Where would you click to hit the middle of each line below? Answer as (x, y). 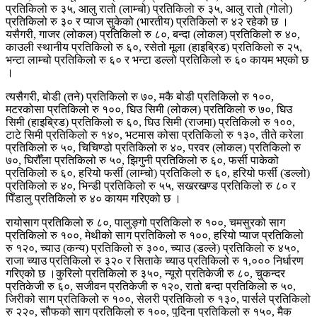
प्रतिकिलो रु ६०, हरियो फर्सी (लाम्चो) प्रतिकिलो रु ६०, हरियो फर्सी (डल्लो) (158, 173)
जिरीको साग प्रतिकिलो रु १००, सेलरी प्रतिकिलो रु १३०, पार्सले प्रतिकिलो (158, 299)
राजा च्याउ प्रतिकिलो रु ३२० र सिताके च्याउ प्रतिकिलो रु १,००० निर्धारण (155, 260)
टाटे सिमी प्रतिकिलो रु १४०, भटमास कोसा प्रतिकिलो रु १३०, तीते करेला (155, 134)
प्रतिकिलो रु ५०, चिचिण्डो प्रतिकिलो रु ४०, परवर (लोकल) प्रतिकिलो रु (153, 147)
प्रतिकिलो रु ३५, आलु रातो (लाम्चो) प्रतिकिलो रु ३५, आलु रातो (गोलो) (149, 8)
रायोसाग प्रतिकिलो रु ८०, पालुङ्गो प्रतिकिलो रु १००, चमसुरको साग (145, 222)
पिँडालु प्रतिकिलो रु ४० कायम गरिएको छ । (93, 198)
